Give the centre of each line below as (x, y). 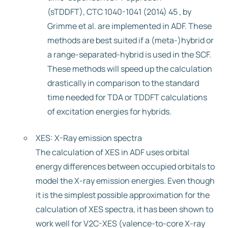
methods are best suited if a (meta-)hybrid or (131, 40)
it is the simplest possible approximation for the (123, 195)
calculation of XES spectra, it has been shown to (124, 209)
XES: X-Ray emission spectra (89, 138)
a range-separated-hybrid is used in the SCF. (129, 54)
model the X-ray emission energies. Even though (125, 181)
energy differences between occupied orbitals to (125, 166)
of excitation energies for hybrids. (109, 111)
